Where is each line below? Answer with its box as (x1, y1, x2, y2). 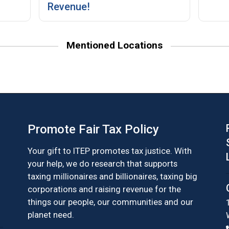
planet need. (28, 210, 74, 220)
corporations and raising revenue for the (28, 184, 181, 194)
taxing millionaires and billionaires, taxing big (28, 171, 197, 181)
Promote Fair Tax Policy (28, 122, 159, 136)
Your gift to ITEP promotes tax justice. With (28, 146, 192, 156)
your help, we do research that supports (28, 158, 177, 169)
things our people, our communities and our (28, 197, 193, 207)
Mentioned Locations (66, 39, 163, 51)
